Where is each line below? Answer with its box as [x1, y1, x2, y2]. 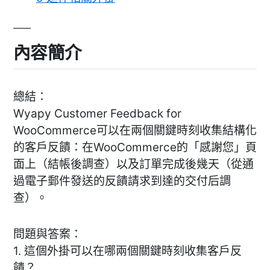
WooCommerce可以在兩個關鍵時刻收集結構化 [13, 123, 257, 137]
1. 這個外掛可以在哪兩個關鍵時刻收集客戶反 [13, 243, 242, 258]
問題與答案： [13, 227, 82, 241]
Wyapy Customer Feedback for [13, 106, 181, 121]
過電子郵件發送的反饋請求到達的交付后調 [13, 174, 231, 188]
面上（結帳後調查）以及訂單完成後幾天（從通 [13, 157, 254, 171]
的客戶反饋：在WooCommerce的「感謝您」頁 [13, 140, 257, 154]
